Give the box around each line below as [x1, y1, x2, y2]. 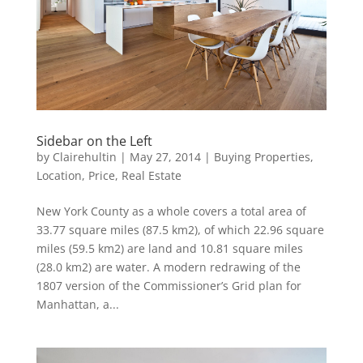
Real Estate [121, 168, 181, 184]
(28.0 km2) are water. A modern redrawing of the [36, 259, 301, 275]
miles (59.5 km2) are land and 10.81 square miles [36, 241, 303, 257]
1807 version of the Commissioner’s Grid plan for [36, 278, 301, 294]
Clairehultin [52, 149, 117, 165]
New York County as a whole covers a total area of [36, 203, 306, 220]
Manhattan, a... [36, 297, 119, 313]
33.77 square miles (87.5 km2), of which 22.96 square [36, 222, 324, 238]
